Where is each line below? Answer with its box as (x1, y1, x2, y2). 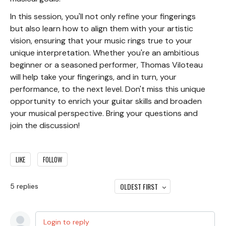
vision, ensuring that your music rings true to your (10, 35, 192, 46)
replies (17, 181, 38, 191)
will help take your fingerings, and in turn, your (10, 71, 177, 82)
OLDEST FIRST (120, 181, 158, 192)
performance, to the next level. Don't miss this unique (10, 83, 205, 94)
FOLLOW (43, 154, 62, 164)
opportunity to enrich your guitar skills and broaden (10, 95, 202, 106)
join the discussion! (10, 120, 80, 131)
